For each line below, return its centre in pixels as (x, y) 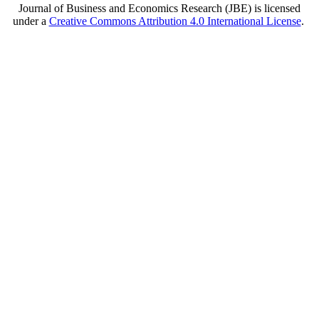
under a (31, 21)
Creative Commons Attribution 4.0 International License (175, 21)
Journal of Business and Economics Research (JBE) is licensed (159, 9)
